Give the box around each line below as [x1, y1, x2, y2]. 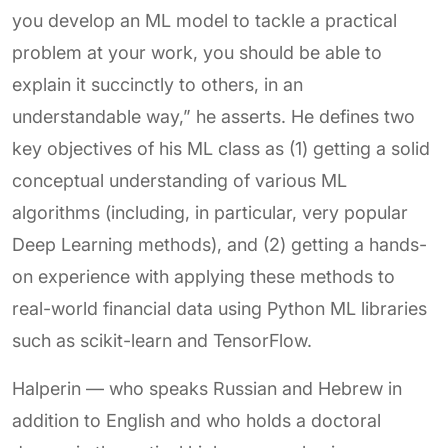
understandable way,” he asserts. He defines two [12, 106, 415, 127]
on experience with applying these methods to [12, 266, 395, 287]
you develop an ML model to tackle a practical [12, 10, 397, 31]
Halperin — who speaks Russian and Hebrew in [12, 378, 402, 399]
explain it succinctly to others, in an [12, 74, 303, 95]
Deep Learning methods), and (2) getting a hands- [12, 234, 427, 255]
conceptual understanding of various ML [12, 170, 347, 191]
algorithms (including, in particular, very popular [12, 202, 408, 223]
